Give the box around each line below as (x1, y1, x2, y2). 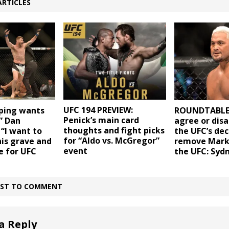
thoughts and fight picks (63, 125, 165, 136)
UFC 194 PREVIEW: (63, 104, 133, 116)
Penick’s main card (63, 114, 139, 126)
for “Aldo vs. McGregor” (63, 135, 159, 147)
